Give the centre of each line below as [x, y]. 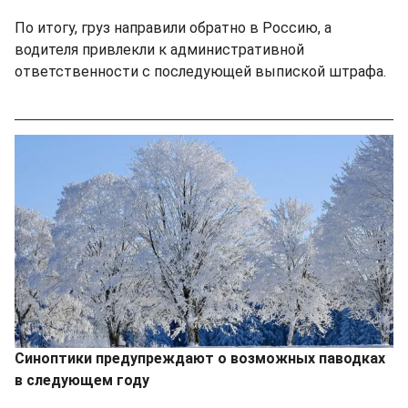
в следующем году [82, 380]
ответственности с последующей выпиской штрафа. [200, 71]
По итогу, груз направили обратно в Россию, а [173, 27]
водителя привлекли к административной [159, 49]
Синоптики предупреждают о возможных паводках [200, 358]
